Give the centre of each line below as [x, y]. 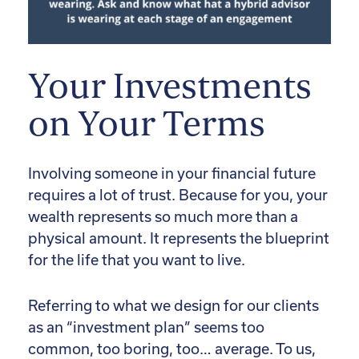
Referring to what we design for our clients [173, 305]
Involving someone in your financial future [172, 173]
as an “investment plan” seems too [146, 327]
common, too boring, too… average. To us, [172, 349]
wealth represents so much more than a [163, 216]
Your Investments [170, 87]
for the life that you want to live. [137, 260]
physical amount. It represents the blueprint [179, 238]
